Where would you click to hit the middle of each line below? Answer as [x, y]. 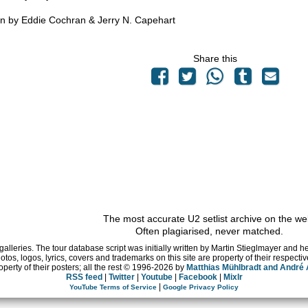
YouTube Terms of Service [113, 287]
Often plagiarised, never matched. [209, 231]
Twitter [121, 277]
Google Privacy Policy [201, 287]
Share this [215, 58]
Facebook [198, 277]
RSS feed [84, 277]
